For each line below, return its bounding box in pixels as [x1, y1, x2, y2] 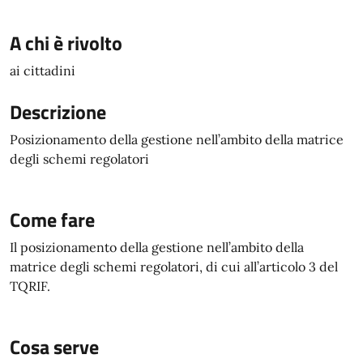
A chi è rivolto [10, 28, 122, 58]
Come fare [10, 205, 95, 234]
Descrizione [10, 97, 106, 126]
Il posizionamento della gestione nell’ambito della [10, 239, 304, 255]
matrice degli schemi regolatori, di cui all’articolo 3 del [10, 258, 338, 275]
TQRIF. [10, 278, 50, 294]
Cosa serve [10, 332, 99, 361]
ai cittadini [10, 62, 75, 79]
